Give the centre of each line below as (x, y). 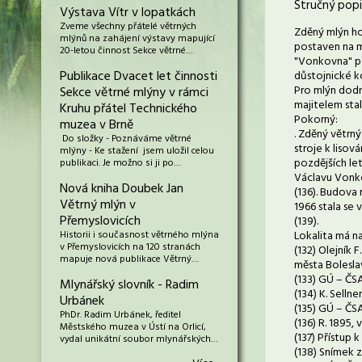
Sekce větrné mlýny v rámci (134, 93)
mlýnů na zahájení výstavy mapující (137, 39)
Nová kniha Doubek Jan (122, 189)
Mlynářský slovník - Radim (129, 285)
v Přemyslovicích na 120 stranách (130, 247)
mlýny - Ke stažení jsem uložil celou (137, 151)
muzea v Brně (97, 125)
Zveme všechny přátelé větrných (128, 27)
